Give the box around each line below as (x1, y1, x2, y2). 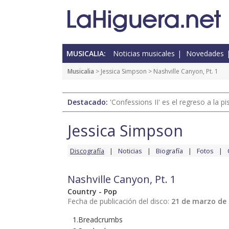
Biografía (156, 146, 183, 156)
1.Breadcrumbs (73, 215, 123, 225)
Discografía (70, 146, 104, 156)
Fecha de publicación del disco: (67, 196, 171, 207)
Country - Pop (67, 187, 117, 197)
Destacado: (67, 97, 110, 107)
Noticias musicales (113, 49, 175, 59)
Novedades (186, 49, 224, 59)
